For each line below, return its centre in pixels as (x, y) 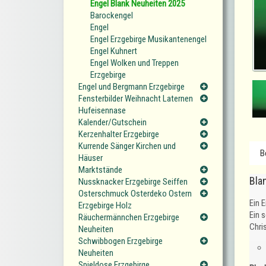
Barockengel (112, 16)
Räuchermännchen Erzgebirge (129, 218)
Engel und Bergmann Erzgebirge (132, 87)
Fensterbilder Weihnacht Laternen (136, 99)
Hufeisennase (102, 111)
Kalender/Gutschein (113, 123)
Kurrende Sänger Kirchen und (127, 146)
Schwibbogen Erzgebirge (121, 241)
